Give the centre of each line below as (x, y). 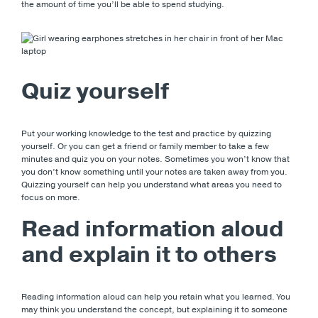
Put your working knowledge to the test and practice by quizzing (146, 133)
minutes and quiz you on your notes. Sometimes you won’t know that (155, 159)
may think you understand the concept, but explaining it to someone (154, 309)
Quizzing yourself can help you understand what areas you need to (152, 184)
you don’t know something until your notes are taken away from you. (154, 171)
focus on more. (51, 197)
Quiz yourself (95, 91)
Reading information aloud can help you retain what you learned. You (156, 296)
